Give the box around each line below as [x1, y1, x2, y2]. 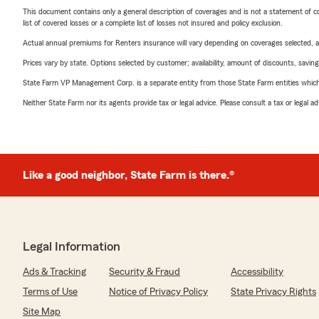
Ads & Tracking [23, 267, 86, 277]
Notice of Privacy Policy [109, 287, 208, 297]
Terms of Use [23, 287, 78, 297]
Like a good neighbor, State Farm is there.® [23, 169, 234, 181]
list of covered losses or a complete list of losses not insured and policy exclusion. [23, 19, 283, 27]
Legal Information [23, 240, 120, 253]
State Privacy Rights [231, 287, 316, 297]
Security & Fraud [109, 267, 180, 277]
